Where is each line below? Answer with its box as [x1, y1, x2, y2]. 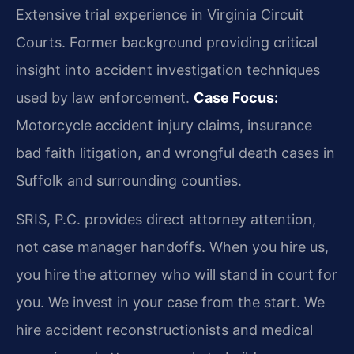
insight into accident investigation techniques [16, 61, 320, 78]
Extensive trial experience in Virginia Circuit [16, 6, 304, 23]
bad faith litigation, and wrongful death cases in [16, 144, 335, 161]
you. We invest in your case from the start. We [16, 294, 325, 311]
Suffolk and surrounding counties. [16, 171, 242, 189]
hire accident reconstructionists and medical [16, 322, 313, 338]
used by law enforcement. [16, 88, 190, 106]
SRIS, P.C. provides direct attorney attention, [16, 211, 316, 228]
